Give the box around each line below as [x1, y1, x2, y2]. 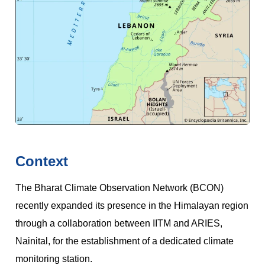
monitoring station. [15, 253, 92, 264]
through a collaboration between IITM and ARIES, [15, 218, 222, 228]
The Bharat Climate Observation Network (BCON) [15, 182, 224, 193]
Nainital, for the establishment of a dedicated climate [15, 235, 234, 246]
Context [15, 153, 68, 169]
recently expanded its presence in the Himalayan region [15, 200, 248, 211]
